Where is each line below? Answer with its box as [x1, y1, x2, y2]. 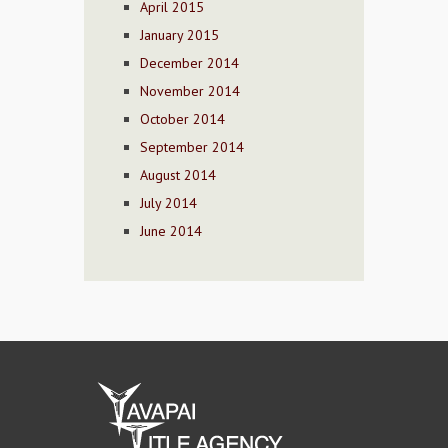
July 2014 [140, 194, 197, 213]
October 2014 [140, 110, 225, 129]
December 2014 [140, 54, 239, 73]
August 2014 [140, 166, 216, 185]
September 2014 [140, 138, 244, 157]
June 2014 [140, 222, 202, 241]
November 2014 [140, 82, 240, 101]
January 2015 [140, 26, 219, 45]
